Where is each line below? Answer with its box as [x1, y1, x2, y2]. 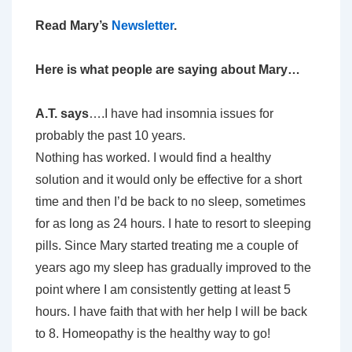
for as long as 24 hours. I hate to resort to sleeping [35, 217, 311, 231]
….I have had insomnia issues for [89, 107, 273, 121]
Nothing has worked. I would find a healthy [35, 151, 271, 165]
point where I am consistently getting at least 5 [35, 283, 291, 297]
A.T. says [35, 107, 89, 121]
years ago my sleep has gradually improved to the [35, 261, 311, 275]
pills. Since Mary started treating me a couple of [35, 239, 298, 253]
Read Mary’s [35, 19, 112, 33]
